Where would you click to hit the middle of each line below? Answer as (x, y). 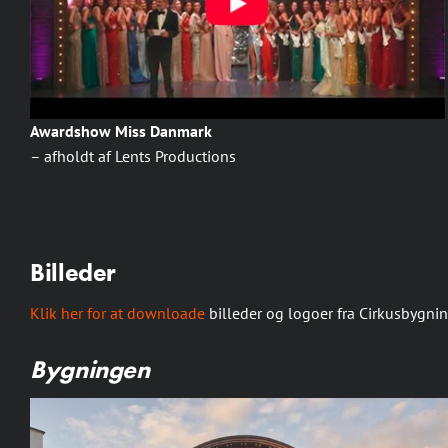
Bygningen (90, 370)
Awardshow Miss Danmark (121, 131)
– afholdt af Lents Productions (133, 156)
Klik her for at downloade (117, 313)
